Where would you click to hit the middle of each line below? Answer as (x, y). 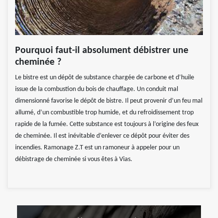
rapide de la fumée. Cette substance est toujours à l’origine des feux (107, 125)
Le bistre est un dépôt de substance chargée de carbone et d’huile (105, 78)
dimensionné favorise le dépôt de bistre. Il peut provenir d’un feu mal (109, 101)
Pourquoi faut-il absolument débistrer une (102, 51)
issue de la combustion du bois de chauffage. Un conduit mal (97, 90)
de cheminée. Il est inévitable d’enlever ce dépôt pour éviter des (102, 136)
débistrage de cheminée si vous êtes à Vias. (74, 160)
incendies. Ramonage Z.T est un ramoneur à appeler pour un (97, 148)
